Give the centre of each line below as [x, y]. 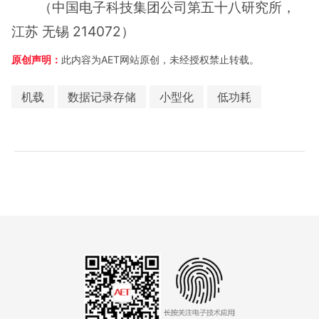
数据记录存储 [102, 96]
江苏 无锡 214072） [73, 31]
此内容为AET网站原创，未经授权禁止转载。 [160, 59]
